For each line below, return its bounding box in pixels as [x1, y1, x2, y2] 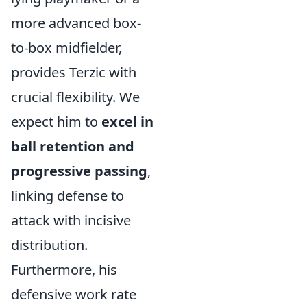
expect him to [11, 112, 101, 131]
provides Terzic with [11, 63, 136, 82]
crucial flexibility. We [11, 88, 140, 106]
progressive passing [11, 162, 147, 180]
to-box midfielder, [11, 38, 122, 57]
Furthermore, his [11, 260, 117, 279]
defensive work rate [11, 285, 136, 304]
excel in [101, 112, 153, 131]
